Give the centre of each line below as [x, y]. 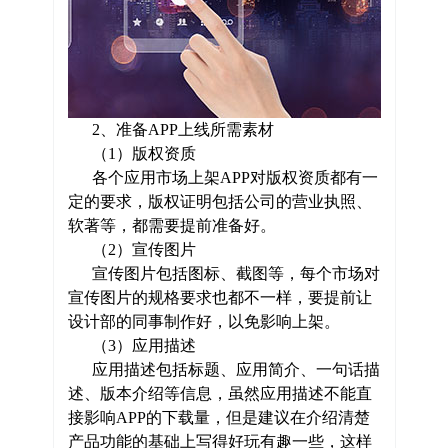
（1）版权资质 [131, 153]
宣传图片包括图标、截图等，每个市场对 [223, 273]
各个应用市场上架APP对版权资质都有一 [222, 177]
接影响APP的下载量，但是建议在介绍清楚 [218, 417]
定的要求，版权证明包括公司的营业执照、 [219, 201]
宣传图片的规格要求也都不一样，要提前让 [219, 297]
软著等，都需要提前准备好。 [171, 225]
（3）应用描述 [131, 345]
